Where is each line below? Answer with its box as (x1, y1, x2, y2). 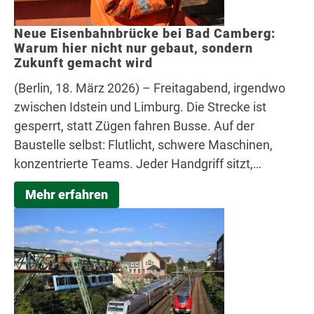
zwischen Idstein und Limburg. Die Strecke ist (14, 100, 266, 115)
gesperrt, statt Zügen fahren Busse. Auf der (14, 118, 254, 134)
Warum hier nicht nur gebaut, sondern (14, 41, 253, 56)
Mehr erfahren (25, 187, 108, 203)
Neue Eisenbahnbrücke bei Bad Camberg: (14, 26, 275, 41)
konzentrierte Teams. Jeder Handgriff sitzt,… (14, 156, 261, 172)
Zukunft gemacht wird (14, 55, 153, 71)
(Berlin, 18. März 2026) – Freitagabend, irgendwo (14, 81, 285, 96)
